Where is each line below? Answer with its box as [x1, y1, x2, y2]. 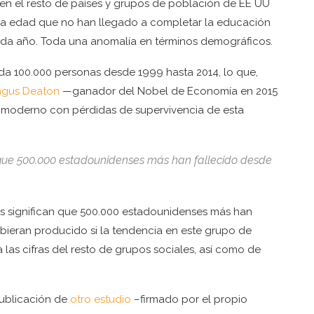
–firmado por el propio [131, 293, 247, 306]
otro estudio [70, 293, 131, 306]
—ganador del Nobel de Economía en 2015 [60, 85, 278, 98]
